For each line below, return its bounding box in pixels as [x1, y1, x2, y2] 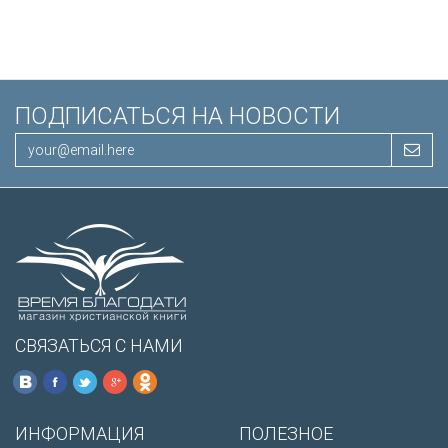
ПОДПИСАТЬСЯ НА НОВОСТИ [15, 101, 340, 130]
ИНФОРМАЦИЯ [15, 422, 144, 444]
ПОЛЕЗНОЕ [239, 422, 333, 444]
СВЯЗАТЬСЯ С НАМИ [15, 334, 183, 356]
